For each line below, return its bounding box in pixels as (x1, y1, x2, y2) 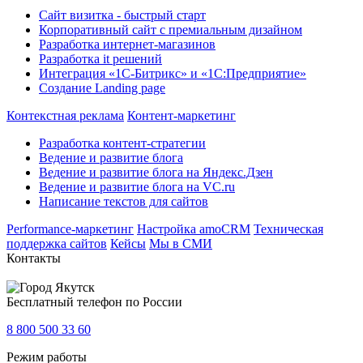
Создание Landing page (39, 81, 165, 95)
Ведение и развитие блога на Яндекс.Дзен (39, 165, 273, 179)
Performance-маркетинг (6, 222, 134, 236)
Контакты (6, 251, 61, 265)
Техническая (254, 222, 323, 236)
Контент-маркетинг (127, 109, 236, 122)
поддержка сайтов (6, 237, 107, 250)
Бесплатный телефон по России (6, 295, 182, 309)
